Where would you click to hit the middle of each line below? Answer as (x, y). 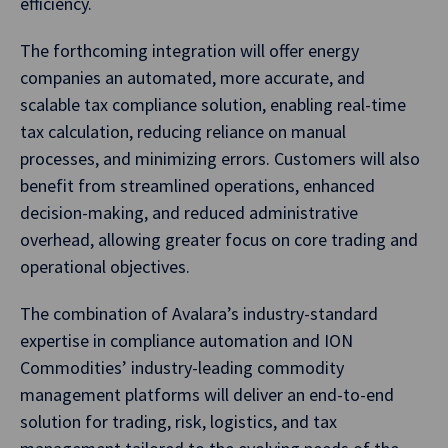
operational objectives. (105, 266)
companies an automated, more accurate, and (192, 77)
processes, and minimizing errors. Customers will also (220, 158)
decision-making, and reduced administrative (189, 212)
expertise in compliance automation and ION (186, 340)
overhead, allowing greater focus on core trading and (219, 239)
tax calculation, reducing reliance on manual (183, 131)
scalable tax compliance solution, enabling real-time (213, 104)
